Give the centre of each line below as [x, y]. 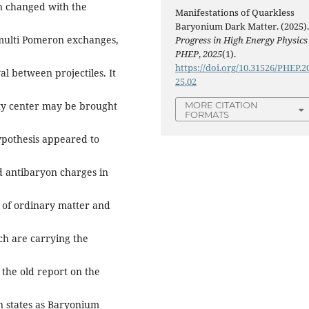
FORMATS [207, 114]
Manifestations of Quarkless [235, 12]
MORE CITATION [222, 104]
